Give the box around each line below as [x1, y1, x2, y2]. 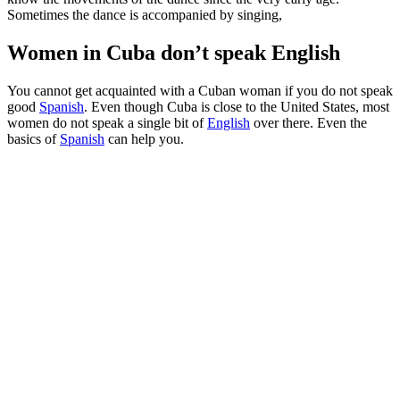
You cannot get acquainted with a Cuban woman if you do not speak [7, 83, 393, 99]
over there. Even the [250, 115, 367, 131]
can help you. [104, 131, 184, 147]
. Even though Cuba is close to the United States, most [84, 99, 389, 115]
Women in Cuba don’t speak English [7, 41, 340, 65]
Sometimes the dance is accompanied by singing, [7, 7, 282, 23]
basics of [7, 131, 60, 147]
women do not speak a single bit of [7, 115, 207, 131]
